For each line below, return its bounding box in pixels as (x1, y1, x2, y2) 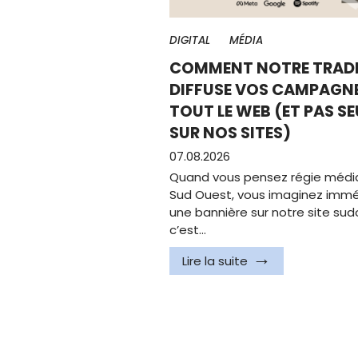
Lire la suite (182, 253, 248, 269)
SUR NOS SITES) (169, 122, 291, 144)
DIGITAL (169, 33, 210, 48)
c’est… (169, 221, 206, 238)
